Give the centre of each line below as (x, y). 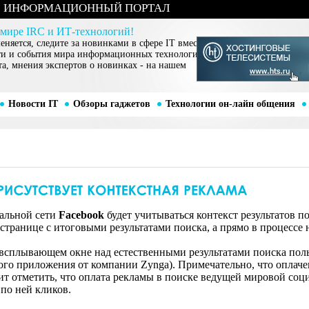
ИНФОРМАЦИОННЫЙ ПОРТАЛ (87, 8)
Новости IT (33, 104)
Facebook (81, 215)
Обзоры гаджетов (111, 104)
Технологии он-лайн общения (230, 104)
